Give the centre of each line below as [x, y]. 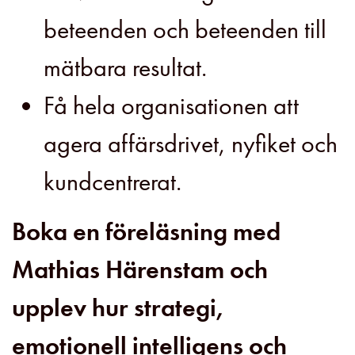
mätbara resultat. [125, 68]
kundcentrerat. [113, 182]
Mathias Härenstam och [140, 270]
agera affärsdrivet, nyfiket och [191, 144]
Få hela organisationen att [171, 106]
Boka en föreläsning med [146, 232]
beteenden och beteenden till [185, 30]
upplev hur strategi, [118, 308]
